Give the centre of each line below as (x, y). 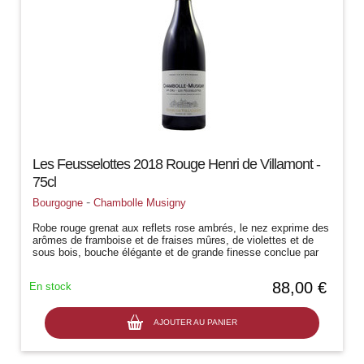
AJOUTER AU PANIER (195, 322)
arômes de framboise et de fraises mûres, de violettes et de (173, 240)
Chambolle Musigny (140, 202)
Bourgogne (58, 202)
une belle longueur (76, 264)
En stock (51, 286)
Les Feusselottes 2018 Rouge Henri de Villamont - (177, 164)
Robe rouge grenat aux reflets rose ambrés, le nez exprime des (181, 227)
